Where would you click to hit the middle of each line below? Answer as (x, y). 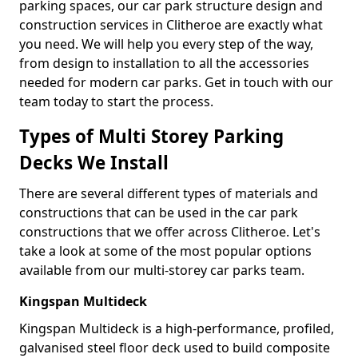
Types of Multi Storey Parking (151, 136)
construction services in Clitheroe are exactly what (171, 25)
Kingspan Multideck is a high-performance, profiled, (177, 328)
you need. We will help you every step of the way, (166, 44)
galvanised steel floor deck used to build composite (175, 348)
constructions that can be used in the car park (159, 213)
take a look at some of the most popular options (165, 251)
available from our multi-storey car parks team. (162, 270)
